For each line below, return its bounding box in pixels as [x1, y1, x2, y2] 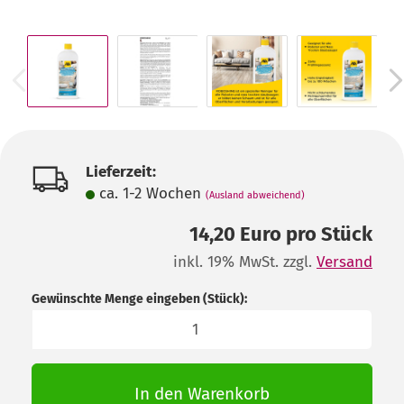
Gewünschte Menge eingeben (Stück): [32, 291, 247, 307]
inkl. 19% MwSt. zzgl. [173, 252, 317, 271]
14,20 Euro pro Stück [189, 222, 372, 246]
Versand [317, 252, 372, 271]
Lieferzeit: [86, 162, 156, 181]
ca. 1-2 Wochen [99, 184, 206, 203]
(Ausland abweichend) [206, 189, 305, 201]
